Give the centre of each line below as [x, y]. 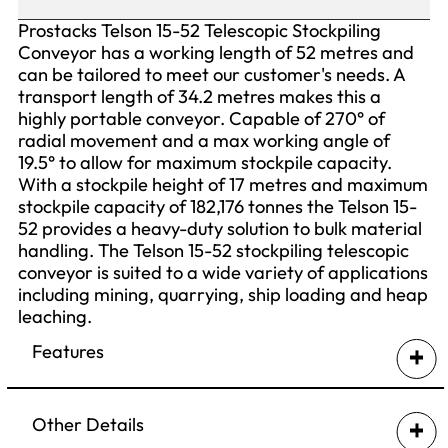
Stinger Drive [113, 398]
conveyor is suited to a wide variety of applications [222, 272]
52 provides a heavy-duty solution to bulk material [219, 228]
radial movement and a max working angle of [203, 140]
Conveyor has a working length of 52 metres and [215, 52]
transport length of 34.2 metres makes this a [199, 96]
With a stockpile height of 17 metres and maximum [222, 184]
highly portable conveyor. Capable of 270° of [201, 118]
